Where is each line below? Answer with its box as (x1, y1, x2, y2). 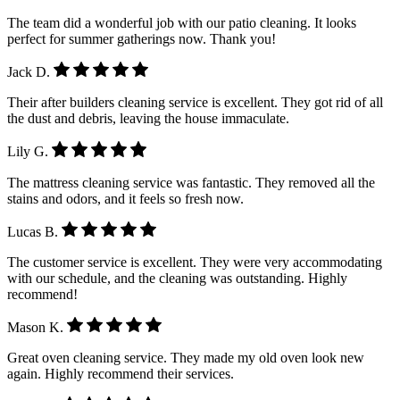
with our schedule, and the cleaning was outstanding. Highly (7, 270, 347, 286)
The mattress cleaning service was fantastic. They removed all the (7, 174, 375, 190)
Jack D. (7, 64, 54, 80)
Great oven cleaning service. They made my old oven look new (7, 349, 364, 365)
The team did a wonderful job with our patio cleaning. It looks (7, 15, 356, 31)
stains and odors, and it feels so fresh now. (7, 190, 244, 206)
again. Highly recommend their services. (7, 365, 234, 381)
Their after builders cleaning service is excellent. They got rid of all (7, 95, 383, 111)
